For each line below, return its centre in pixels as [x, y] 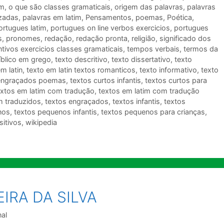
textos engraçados [77, 101]
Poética [179, 17]
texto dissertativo [141, 59]
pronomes [23, 38]
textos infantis [136, 101]
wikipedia [41, 122]
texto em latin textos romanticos [81, 69]
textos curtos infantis [105, 80]
